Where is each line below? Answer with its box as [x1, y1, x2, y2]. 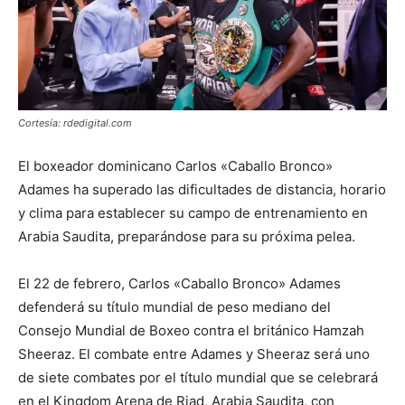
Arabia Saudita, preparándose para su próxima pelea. [18, 227, 355, 245]
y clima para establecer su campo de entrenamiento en [18, 203, 368, 221]
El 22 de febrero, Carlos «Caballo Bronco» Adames [18, 274, 341, 292]
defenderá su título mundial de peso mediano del [18, 297, 331, 316]
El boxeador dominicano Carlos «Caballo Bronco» [18, 156, 333, 174]
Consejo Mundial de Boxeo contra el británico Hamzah [18, 321, 364, 339]
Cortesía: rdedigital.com [18, 116, 132, 129]
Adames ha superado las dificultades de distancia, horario [18, 180, 386, 198]
